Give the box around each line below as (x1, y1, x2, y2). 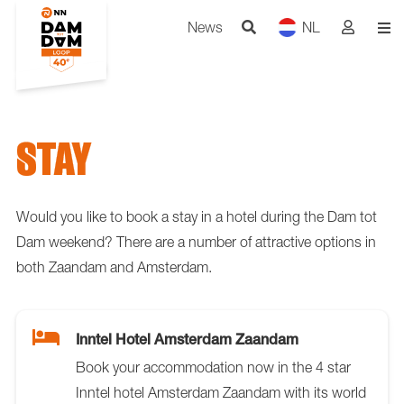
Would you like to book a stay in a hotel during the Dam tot (16, 207, 377, 225)
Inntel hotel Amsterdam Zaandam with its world (76, 383, 366, 400)
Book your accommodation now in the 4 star (76, 358, 351, 375)
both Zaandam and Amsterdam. (16, 258, 212, 275)
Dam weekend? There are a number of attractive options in (16, 233, 376, 250)
